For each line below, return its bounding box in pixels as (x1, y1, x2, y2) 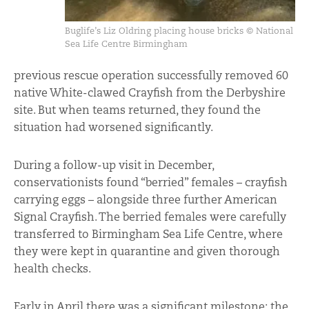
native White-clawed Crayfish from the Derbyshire (14, 85, 286, 100)
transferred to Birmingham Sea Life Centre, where (14, 226, 283, 241)
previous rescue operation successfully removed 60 (14, 68, 288, 83)
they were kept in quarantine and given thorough (14, 243, 280, 259)
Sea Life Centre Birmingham (65, 37, 188, 50)
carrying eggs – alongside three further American (14, 192, 277, 207)
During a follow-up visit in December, (14, 157, 214, 172)
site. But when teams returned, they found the (14, 102, 261, 117)
